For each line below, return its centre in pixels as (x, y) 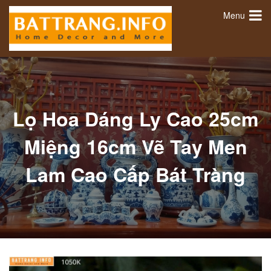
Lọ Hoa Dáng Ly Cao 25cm (135, 118)
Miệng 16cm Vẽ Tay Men (135, 146)
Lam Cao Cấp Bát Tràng (135, 174)
